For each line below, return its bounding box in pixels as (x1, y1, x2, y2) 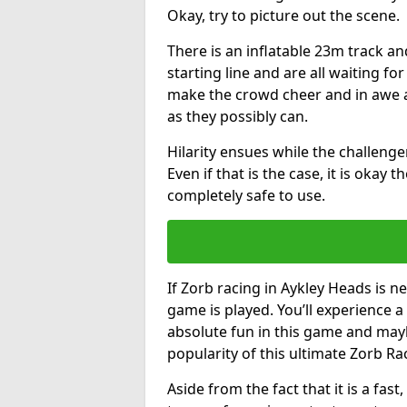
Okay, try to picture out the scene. (167, 5, 400, 25)
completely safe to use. (167, 184, 325, 205)
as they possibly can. (167, 105, 308, 126)
